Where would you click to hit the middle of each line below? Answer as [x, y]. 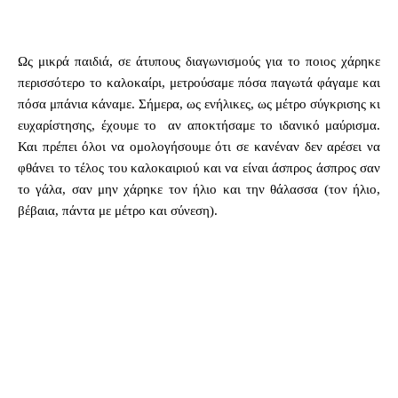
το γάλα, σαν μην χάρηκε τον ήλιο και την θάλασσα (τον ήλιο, [199, 189]
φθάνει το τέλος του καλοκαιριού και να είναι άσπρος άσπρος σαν [199, 167]
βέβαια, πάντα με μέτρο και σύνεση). [118, 210]
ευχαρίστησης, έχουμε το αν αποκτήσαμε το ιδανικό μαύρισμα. [199, 125]
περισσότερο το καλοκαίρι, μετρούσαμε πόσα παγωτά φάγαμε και [199, 82]
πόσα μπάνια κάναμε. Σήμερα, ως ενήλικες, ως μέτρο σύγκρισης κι [199, 103]
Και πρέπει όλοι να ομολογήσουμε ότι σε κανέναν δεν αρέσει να [199, 146]
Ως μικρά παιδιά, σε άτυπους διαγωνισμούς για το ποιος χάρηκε [199, 61]
